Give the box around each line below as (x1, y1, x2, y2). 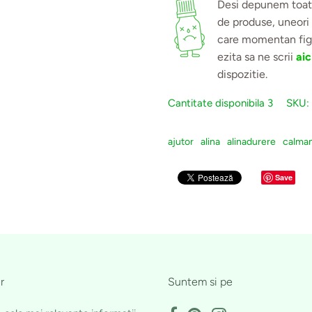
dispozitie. (217, 67, 268, 81)
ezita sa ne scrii (217, 49, 297, 63)
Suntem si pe (168, 275, 233, 289)
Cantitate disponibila (168, 96, 265, 109)
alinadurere (227, 135, 276, 148)
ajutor (168, 135, 194, 148)
